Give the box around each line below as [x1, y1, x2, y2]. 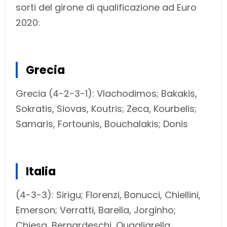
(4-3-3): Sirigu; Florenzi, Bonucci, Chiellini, [16, 188, 201, 201]
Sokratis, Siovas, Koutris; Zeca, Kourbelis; [16, 102, 197, 115]
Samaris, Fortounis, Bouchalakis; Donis [16, 117, 188, 130]
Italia [26, 163, 56, 179]
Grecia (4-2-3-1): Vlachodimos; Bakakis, [16, 87, 197, 100]
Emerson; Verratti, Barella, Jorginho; [16, 203, 176, 216]
